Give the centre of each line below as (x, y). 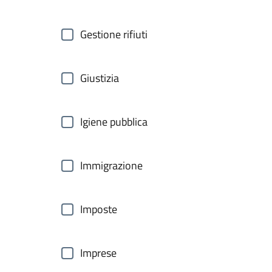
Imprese (98, 253)
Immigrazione (111, 165)
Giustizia (100, 78)
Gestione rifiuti (114, 34)
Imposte (99, 209)
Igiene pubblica (114, 122)
